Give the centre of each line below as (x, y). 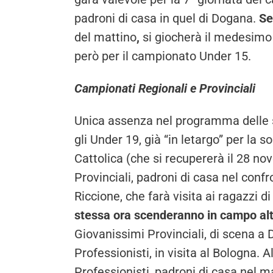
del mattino (105, 37)
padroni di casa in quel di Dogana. (167, 19)
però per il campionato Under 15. (163, 56)
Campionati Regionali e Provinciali (165, 89)
